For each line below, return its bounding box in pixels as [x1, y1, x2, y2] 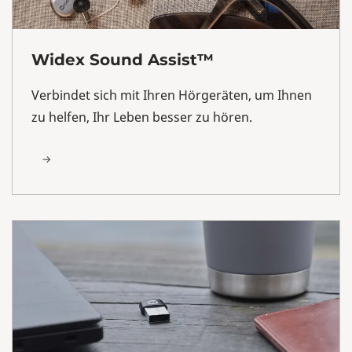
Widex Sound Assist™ [31, 49, 214, 69]
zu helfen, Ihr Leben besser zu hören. [31, 108, 255, 126]
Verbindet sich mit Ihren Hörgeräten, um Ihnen [31, 86, 312, 104]
